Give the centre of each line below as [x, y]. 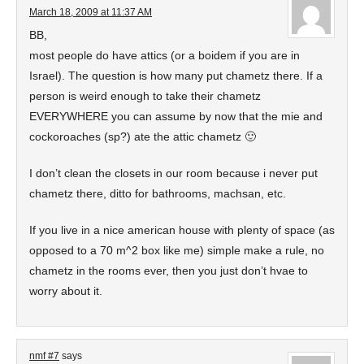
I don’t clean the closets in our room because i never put [173, 173]
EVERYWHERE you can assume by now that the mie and [176, 116]
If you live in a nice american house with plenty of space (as [182, 230]
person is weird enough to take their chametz [145, 96]
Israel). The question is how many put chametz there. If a [176, 76]
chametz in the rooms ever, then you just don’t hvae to [169, 271]
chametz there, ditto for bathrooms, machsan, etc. [158, 193]
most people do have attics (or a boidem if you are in [165, 55]
